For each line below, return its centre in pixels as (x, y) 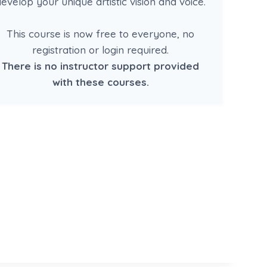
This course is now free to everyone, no (101, 34)
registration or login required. (101, 50)
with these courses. (100, 82)
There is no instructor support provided (101, 66)
